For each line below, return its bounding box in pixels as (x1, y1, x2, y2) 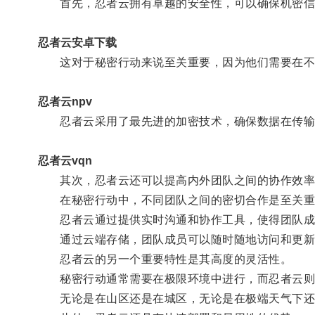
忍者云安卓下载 (37, 36, 117, 49)
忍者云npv (37, 95, 92, 108)
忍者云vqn (37, 154, 92, 167)
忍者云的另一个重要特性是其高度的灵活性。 (37, 252, 292, 265)
